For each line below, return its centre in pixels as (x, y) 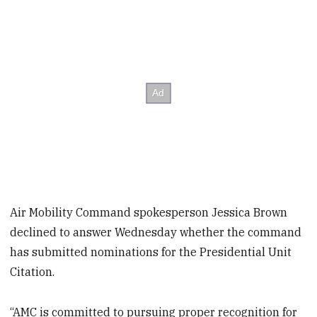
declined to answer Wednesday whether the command (156, 232)
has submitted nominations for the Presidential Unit (151, 252)
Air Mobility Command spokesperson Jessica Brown (149, 212)
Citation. (33, 271)
